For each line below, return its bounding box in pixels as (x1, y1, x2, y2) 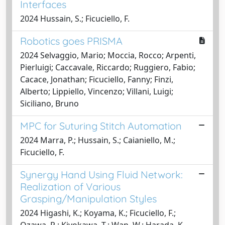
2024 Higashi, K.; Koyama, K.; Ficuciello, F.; (20, 207, 176, 218)
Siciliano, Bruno (20, 98, 79, 109)
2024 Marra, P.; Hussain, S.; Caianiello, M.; (20, 135, 175, 146)
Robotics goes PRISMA (20, 35, 123, 47)
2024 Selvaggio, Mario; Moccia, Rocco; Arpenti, (20, 50, 196, 61)
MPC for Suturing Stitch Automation (20, 120, 182, 132)
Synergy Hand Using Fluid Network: (20, 168, 183, 181)
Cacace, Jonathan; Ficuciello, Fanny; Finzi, (20, 74, 173, 85)
